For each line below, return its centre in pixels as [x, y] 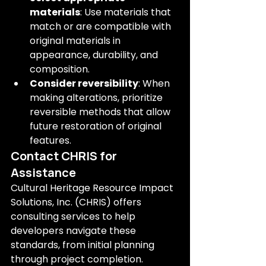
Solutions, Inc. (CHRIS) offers [77, 202]
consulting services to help [74, 216]
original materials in [76, 41]
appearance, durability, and [95, 55]
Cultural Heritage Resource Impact [93, 188]
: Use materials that [127, 12]
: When [155, 83]
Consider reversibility [84, 83]
